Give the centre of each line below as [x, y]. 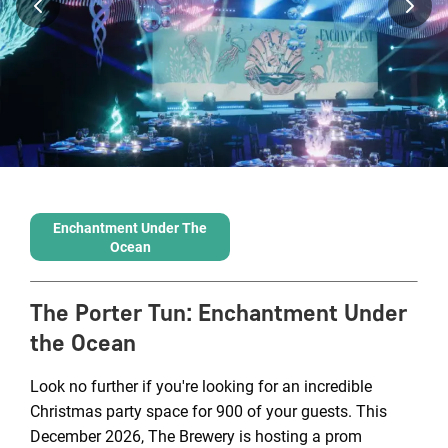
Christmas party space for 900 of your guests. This [208, 411]
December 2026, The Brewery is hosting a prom [196, 436]
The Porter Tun [108, 312]
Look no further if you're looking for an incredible [201, 386]
